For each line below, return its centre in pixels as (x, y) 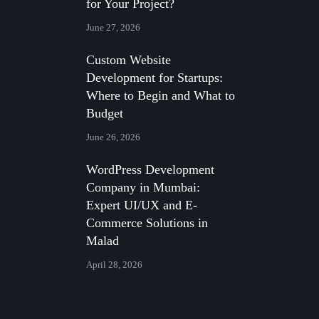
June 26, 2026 (113, 137)
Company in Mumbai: (143, 187)
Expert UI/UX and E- (142, 205)
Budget (105, 113)
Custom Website (129, 60)
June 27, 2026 (113, 27)
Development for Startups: (155, 78)
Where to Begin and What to (161, 95)
